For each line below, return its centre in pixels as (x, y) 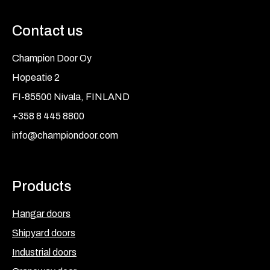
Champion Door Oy (52, 58)
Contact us (47, 31)
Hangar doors (41, 214)
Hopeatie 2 (36, 78)
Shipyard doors (44, 233)
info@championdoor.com (65, 136)
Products (42, 187)
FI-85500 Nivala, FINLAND (71, 97)
